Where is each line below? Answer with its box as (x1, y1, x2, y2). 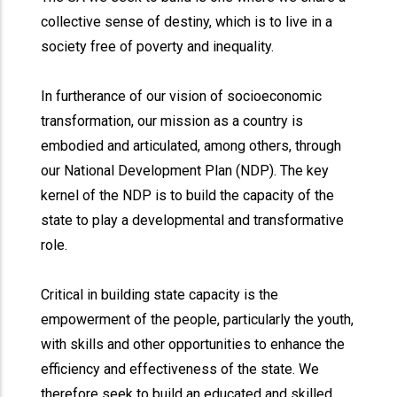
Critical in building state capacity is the (41, 286, 279, 303)
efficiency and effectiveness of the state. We (41, 361, 320, 378)
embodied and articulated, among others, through (41, 137, 342, 154)
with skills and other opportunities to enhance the (41, 336, 346, 353)
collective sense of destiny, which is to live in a (41, 13, 333, 30)
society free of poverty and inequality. (41, 38, 275, 55)
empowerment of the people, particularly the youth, (41, 311, 354, 328)
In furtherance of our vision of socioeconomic (41, 88, 323, 105)
